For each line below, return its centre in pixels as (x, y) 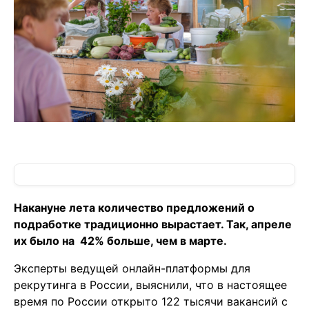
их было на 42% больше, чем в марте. (120, 241)
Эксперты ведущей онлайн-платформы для (132, 269)
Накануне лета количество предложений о (134, 208)
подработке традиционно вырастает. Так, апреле (153, 225)
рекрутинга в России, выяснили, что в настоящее (150, 285)
